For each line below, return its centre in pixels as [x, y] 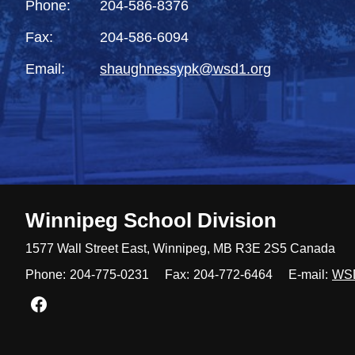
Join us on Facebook [118, 304]
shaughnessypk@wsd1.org [185, 69]
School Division [197, 221]
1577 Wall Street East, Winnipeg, [118, 249]
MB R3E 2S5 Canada [273, 249]
